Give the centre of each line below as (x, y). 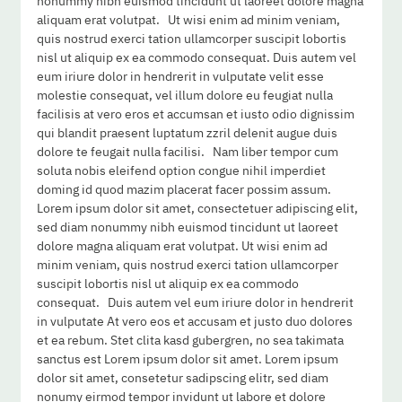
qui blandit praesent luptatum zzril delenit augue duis (188, 133)
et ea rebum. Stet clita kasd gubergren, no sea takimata (191, 341)
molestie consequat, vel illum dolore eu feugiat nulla (185, 96)
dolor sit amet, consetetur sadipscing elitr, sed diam (183, 378)
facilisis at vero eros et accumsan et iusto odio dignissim (196, 114)
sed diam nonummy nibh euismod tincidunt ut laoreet (188, 227)
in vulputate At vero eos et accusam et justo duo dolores (195, 322)
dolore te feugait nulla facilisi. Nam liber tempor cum (188, 152)
